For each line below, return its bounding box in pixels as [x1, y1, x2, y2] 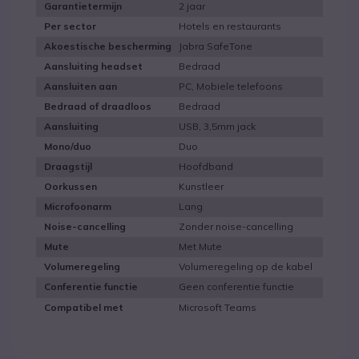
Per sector [44, 20, 96, 33]
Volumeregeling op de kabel [179, 260, 313, 272]
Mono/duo [44, 140, 91, 153]
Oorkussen [44, 180, 97, 193]
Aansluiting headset [44, 60, 143, 73]
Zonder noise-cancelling [179, 220, 293, 232]
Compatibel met [44, 301, 123, 314]
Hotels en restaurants [179, 19, 281, 32]
